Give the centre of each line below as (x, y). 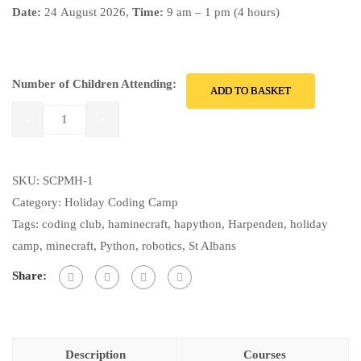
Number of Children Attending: (94, 84)
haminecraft (138, 224)
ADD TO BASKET (251, 91)
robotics (162, 246)
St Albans (212, 246)
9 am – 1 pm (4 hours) (223, 12)
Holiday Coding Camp (121, 202)
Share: (29, 276)
